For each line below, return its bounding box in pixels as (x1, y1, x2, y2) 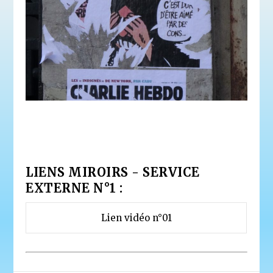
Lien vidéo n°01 (101, 211, 172, 224)
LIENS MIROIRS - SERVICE (26, 164, 200, 180)
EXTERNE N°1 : (26, 180, 123, 196)
